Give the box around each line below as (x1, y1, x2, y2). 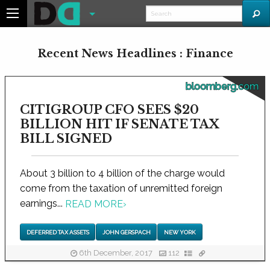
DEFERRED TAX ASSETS (26, 228, 89, 236)
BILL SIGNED (20, 131, 112, 146)
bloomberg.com (186, 81, 259, 92)
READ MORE (65, 198, 123, 210)
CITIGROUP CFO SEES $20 (20, 102, 199, 117)
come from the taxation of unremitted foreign (20, 183, 222, 194)
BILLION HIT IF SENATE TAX (20, 117, 219, 131)
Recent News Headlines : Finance (37, 47, 233, 60)
